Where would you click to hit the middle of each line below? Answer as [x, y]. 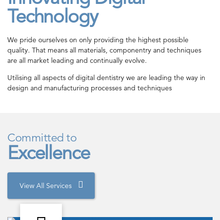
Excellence [49, 153]
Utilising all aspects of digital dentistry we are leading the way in [106, 77]
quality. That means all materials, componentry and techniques [104, 50]
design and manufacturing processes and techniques [90, 88]
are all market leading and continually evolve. [77, 60]
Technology [53, 17]
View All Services [46, 185]
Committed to [42, 138]
